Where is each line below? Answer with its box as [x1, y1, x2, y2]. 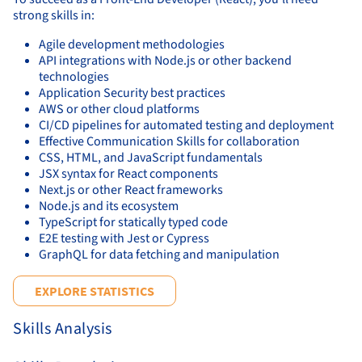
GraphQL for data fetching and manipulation [39, 245, 280, 263]
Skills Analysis [13, 317, 112, 340]
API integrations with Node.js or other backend [39, 51, 292, 69]
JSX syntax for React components [39, 164, 218, 183]
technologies [39, 67, 109, 86]
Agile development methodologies [39, 35, 225, 53]
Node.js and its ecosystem [39, 196, 179, 215]
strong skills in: [13, 6, 95, 24]
